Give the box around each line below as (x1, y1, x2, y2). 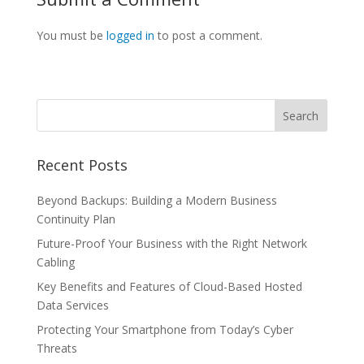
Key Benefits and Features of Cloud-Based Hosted (36, 278, 302, 294)
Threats (36, 340, 77, 356)
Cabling (36, 253, 75, 270)
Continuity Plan (36, 210, 115, 227)
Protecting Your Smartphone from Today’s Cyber (36, 321, 293, 337)
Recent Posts (36, 154, 128, 175)
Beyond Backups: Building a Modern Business (36, 192, 277, 208)
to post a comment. (154, 27, 262, 43)
